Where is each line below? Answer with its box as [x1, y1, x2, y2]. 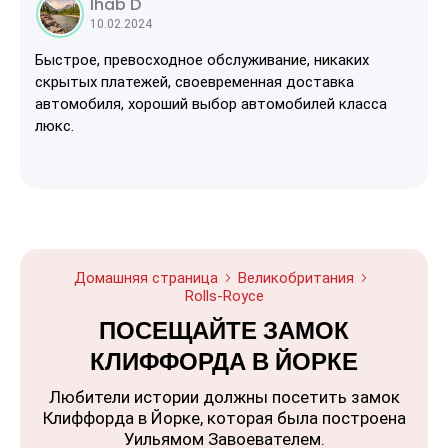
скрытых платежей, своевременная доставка [35, 72, 354, 91]
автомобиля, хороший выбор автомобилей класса [35, 94, 387, 113]
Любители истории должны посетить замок [48, 386, 400, 407]
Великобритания [238, 268, 354, 287]
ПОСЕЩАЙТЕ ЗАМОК [99, 313, 349, 347]
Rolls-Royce [184, 286, 264, 305]
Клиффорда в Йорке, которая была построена [42, 407, 406, 428]
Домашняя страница [74, 268, 218, 287]
